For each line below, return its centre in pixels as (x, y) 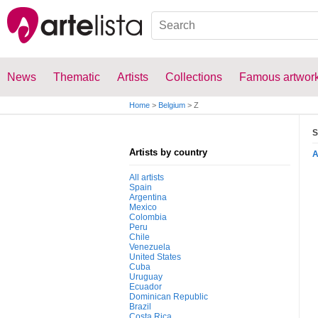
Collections (194, 77)
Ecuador (146, 287)
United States (155, 257)
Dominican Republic (169, 297)
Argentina (148, 197)
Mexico (143, 207)
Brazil (140, 307)
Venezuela (150, 247)
